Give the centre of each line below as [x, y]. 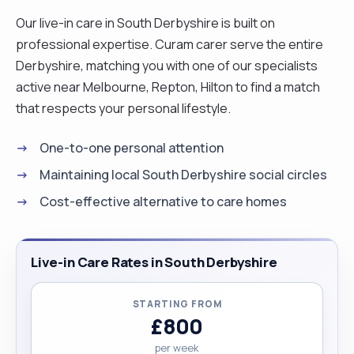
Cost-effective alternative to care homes [163, 201]
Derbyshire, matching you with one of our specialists [167, 65]
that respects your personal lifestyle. [123, 108]
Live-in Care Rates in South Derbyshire [154, 262]
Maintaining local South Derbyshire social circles [183, 174]
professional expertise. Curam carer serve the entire [169, 44]
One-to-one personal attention [132, 147]
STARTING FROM [177, 303]
